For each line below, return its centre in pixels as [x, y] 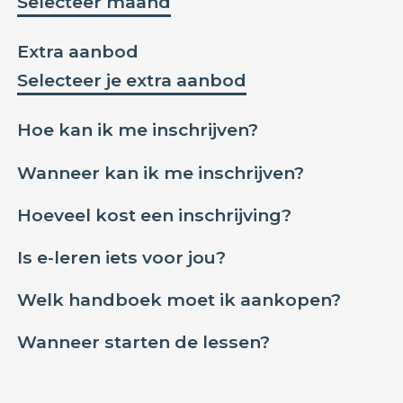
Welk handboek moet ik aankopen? [179, 300]
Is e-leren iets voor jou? [122, 257]
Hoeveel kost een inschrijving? [155, 215]
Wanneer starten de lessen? [144, 342]
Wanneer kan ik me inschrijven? [161, 172]
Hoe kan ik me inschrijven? [138, 130]
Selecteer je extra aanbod [132, 81]
